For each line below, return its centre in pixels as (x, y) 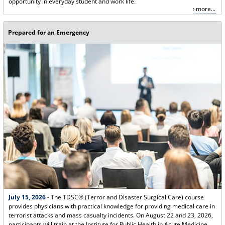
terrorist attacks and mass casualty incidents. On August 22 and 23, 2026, (110, 215)
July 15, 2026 (27, 197)
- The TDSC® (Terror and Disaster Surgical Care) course (125, 197)
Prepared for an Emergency (49, 33)
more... (205, 9)
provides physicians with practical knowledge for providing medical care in (111, 206)
